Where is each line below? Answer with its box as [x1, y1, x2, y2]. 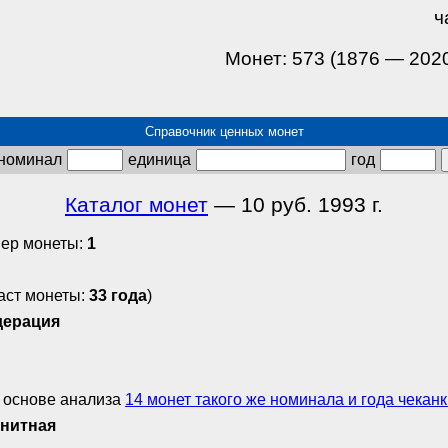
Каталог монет [65, 192, 208, 217]
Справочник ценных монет [144, 123, 304, 139]
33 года [89, 287, 147, 305]
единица [128, 150, 191, 168]
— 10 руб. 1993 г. [208, 192, 383, 217]
